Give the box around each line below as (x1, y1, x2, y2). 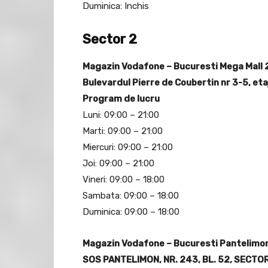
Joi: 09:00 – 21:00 (83, 158, 154, 169)
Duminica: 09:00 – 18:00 (83, 206, 179, 218)
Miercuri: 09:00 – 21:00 (83, 142, 173, 153)
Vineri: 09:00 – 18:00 (83, 174, 165, 185)
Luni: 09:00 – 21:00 (83, 109, 159, 121)
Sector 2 (83, 31, 137, 48)
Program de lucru (83, 93, 160, 105)
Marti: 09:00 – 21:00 (83, 126, 163, 137)
